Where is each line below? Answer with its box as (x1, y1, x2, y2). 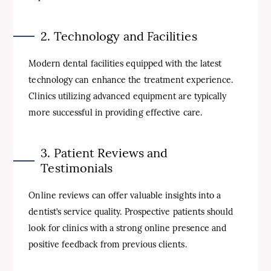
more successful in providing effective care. (28, 106, 202, 118)
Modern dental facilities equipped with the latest (28, 57, 222, 69)
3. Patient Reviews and (41, 145, 168, 160)
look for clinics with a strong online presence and (28, 222, 227, 233)
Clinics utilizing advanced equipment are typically (28, 90, 227, 102)
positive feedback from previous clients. (28, 238, 187, 250)
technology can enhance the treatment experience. (28, 74, 233, 85)
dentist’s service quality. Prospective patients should (28, 206, 233, 217)
